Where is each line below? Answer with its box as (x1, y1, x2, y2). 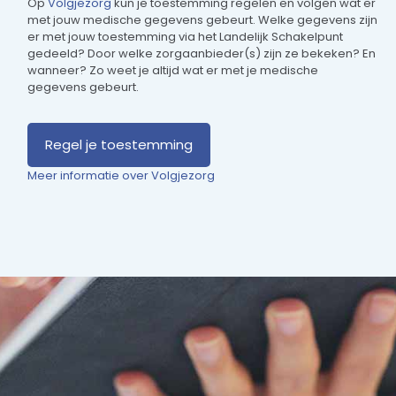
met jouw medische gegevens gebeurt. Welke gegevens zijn (27, 11, 378, 29)
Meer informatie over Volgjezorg (27, 167, 216, 185)
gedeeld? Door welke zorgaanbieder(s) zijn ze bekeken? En (27, 45, 377, 63)
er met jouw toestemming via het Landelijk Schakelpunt (27, 28, 344, 46)
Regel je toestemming (45, 135, 194, 155)
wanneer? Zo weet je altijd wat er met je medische (27, 62, 319, 80)
